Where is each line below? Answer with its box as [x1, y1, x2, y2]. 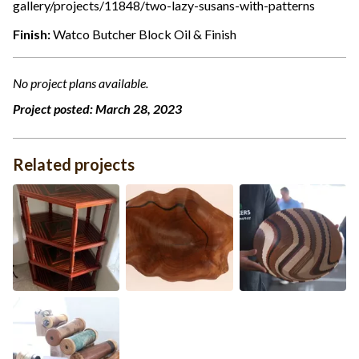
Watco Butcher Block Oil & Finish [53, 26, 236, 42]
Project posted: [13, 100, 95, 116]
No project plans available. [13, 75, 148, 91]
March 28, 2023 [95, 100, 182, 116]
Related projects [13, 154, 135, 174]
